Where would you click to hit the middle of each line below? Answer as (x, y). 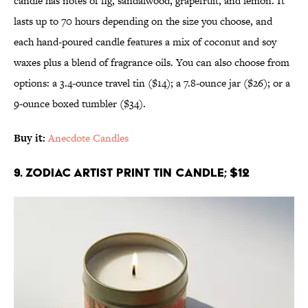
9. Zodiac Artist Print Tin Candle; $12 (132, 173)
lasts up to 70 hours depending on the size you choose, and (143, 21)
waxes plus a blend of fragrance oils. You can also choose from (152, 63)
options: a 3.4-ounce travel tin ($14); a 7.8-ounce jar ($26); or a (152, 83)
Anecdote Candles (88, 138)
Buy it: (30, 138)
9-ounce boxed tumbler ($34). (80, 104)
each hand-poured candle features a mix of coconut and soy (145, 42)
